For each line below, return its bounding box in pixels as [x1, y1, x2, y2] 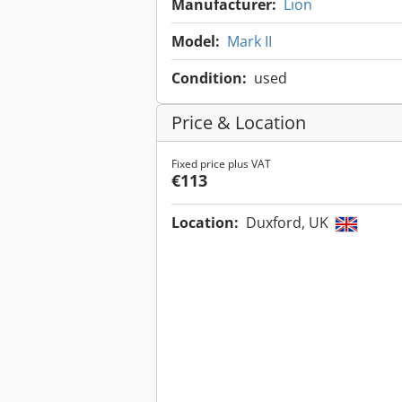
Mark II [227, 31, 272, 52]
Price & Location [171, 110, 306, 135]
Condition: [171, 68, 247, 89]
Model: [171, 31, 220, 52]
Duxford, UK [246, 213, 332, 233]
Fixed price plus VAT [171, 156, 271, 172]
